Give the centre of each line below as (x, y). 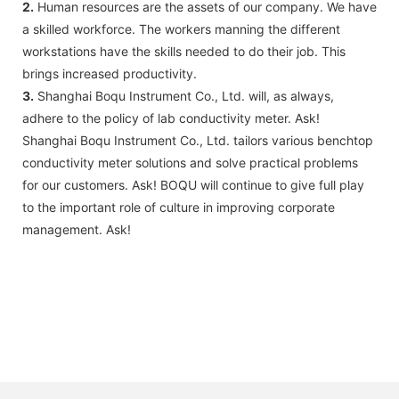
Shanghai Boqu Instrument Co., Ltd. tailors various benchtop (198, 140)
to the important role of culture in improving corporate (179, 207)
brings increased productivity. (110, 73)
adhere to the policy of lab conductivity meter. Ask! (171, 118)
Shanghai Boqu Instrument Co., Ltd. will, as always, (184, 95)
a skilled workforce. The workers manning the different (181, 28)
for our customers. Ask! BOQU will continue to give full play (193, 184)
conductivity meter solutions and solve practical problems (190, 162)
